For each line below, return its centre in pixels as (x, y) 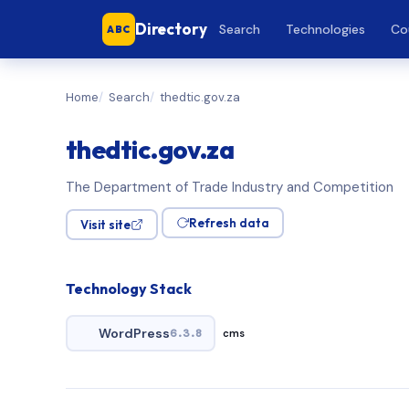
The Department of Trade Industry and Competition (230, 187)
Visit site (105, 225)
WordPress (134, 333)
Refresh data (229, 223)
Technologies (326, 29)
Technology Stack (129, 288)
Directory (171, 29)
